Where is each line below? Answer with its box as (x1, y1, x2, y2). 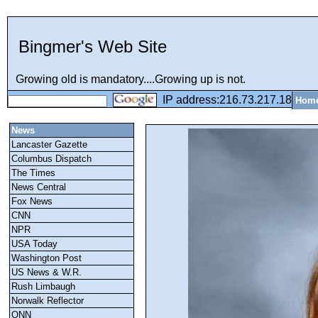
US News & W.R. (11, 267, 82, 278)
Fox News (11, 196, 53, 207)
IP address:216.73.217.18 (157, 94, 292, 106)
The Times (11, 168, 55, 178)
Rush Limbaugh (11, 281, 75, 292)
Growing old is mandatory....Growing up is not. (16, 72, 246, 85)
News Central (11, 182, 66, 192)
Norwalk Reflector (11, 295, 84, 306)
